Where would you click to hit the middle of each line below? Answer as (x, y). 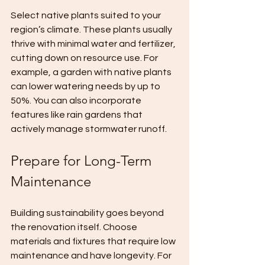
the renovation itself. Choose (75, 227)
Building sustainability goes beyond (88, 213)
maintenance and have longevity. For (92, 256)
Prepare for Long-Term (83, 161)
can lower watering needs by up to (86, 86)
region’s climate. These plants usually (92, 30)
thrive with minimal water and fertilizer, (94, 44)
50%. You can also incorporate (77, 101)
